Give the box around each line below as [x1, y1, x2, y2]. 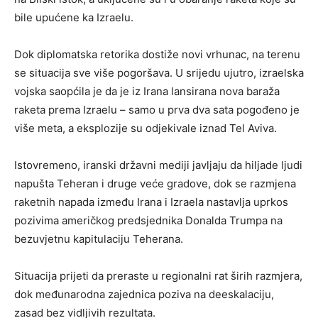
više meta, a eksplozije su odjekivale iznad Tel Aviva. [14, 121, 277, 135]
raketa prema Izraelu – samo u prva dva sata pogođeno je [14, 102, 300, 116]
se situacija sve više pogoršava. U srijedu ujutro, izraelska [14, 65, 304, 79]
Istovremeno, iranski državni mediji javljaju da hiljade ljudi [14, 158, 302, 172]
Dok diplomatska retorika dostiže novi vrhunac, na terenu [14, 47, 300, 61]
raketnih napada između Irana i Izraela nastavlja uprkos [14, 194, 288, 209]
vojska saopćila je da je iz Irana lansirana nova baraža [14, 84, 280, 98]
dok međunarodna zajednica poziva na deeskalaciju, [14, 287, 274, 301]
